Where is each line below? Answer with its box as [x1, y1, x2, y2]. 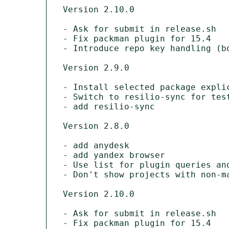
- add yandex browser [63, 150, 165, 160]
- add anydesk [63, 140, 129, 150]
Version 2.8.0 [63, 121, 129, 131]
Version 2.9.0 [63, 62, 129, 73]
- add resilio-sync [63, 101, 155, 111]
